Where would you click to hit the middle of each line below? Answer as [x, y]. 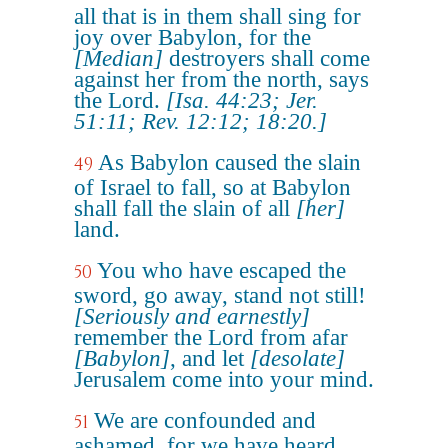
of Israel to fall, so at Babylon [212, 187]
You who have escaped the [221, 270]
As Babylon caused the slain [229, 162]
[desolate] [297, 358]
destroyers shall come [266, 58]
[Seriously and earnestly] [192, 316]
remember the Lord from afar [211, 337]
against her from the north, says [221, 79]
